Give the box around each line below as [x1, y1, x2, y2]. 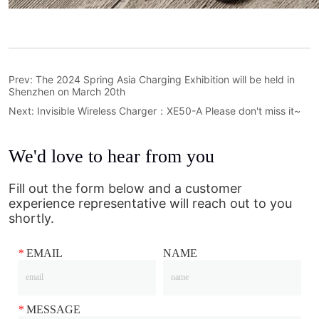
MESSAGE [23, 303, 80, 315]
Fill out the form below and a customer [9, 180, 243, 196]
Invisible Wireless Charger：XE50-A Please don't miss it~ [37, 104, 301, 117]
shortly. [9, 210, 55, 226]
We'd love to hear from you [9, 145, 215, 167]
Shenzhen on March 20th [9, 85, 126, 98]
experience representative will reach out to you [9, 195, 293, 211]
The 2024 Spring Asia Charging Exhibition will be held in [36, 73, 296, 85]
